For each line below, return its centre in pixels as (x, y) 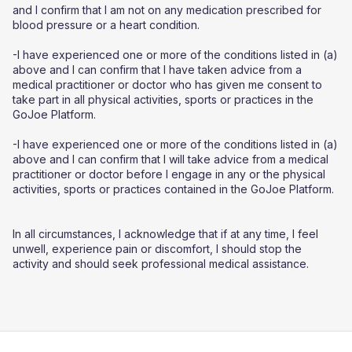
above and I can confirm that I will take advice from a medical (170, 159)
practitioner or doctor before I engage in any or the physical (169, 174)
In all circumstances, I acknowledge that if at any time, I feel (165, 234)
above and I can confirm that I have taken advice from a (157, 70)
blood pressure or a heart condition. (106, 25)
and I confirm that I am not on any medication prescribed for (167, 10)
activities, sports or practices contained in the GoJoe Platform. (173, 189)
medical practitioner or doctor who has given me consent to (167, 84)
